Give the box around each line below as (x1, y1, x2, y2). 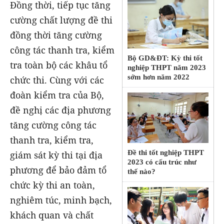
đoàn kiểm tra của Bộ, (10, 88, 104, 101)
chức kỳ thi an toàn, (10, 178, 95, 191)
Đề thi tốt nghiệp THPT (127, 148, 204, 157)
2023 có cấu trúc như (127, 158, 197, 166)
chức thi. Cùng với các (10, 73, 104, 86)
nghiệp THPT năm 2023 (127, 63, 206, 72)
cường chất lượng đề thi (10, 13, 112, 26)
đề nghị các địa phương (10, 103, 111, 116)
